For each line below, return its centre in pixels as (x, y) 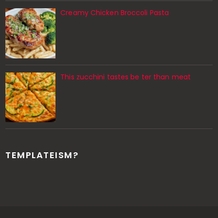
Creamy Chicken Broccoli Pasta (115, 13)
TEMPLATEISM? (42, 155)
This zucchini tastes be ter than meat (126, 77)
